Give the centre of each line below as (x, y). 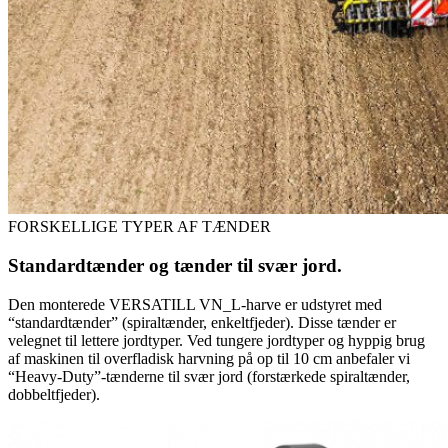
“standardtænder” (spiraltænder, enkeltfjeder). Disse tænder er (202, 322)
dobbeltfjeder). (54, 394)
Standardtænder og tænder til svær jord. (175, 265)
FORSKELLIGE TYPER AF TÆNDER (139, 227)
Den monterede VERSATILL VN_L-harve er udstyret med (195, 304)
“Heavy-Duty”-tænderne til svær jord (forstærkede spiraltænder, (209, 376)
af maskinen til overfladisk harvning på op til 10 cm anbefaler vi (209, 358)
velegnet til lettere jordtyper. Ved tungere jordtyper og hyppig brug (216, 340)
